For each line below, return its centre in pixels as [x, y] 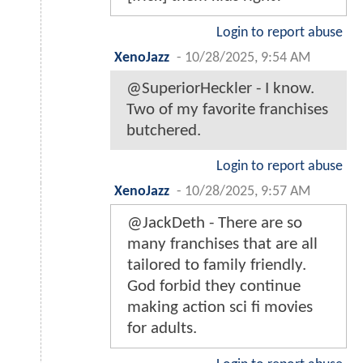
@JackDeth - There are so [215, 224]
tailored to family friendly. [217, 266]
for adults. [162, 329]
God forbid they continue [214, 287]
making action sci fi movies [220, 308]
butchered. [164, 131]
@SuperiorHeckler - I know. [220, 89]
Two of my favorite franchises [227, 110]
